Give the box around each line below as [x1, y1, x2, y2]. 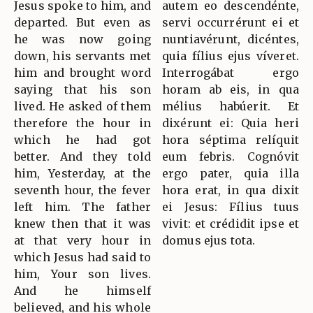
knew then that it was [14, 217, 151, 231]
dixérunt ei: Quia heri [162, 116, 299, 131]
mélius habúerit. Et [162, 99, 299, 114]
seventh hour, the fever [14, 183, 151, 198]
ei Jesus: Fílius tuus [162, 200, 299, 214]
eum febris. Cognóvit [162, 150, 299, 164]
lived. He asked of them [14, 99, 151, 114]
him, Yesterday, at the [14, 166, 151, 181]
